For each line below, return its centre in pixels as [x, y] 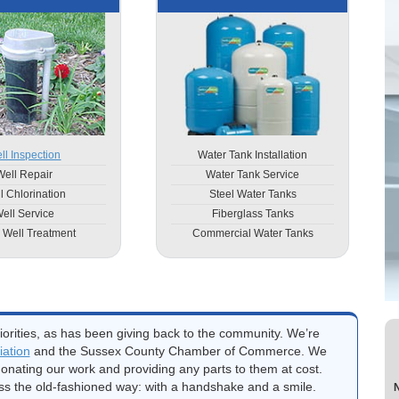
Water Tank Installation [253, 155]
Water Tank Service [253, 174]
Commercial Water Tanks [252, 233]
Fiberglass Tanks [252, 213]
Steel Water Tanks [252, 194]
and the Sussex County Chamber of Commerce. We [178, 350]
